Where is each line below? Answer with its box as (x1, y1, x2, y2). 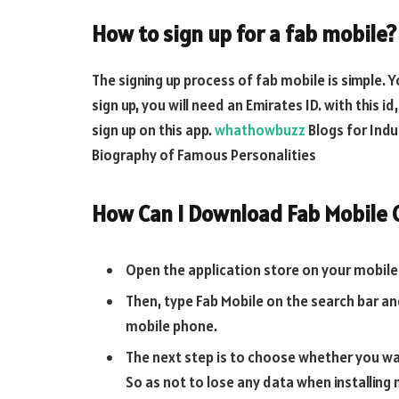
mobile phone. (126, 315, 217, 336)
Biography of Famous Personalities (92, 145, 316, 166)
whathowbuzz (215, 120, 305, 141)
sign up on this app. (92, 120, 215, 141)
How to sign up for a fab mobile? (92, 20, 396, 49)
